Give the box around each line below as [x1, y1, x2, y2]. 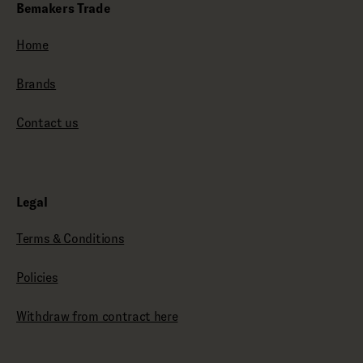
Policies [16, 271, 58, 284]
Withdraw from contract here [16, 310, 178, 323]
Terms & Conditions [16, 232, 125, 246]
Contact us [16, 116, 79, 130]
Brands [16, 77, 57, 91]
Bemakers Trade [16, 2, 111, 15]
